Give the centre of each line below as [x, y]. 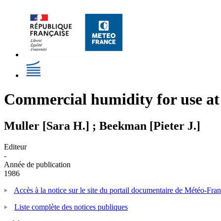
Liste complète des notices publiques [71, 207]
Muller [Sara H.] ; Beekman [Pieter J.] [102, 126]
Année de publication [37, 164]
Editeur [15, 147]
